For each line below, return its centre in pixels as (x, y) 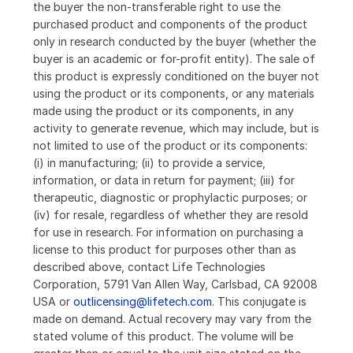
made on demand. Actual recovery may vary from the (172, 319)
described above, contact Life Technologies (149, 267)
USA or (53, 302)
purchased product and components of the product (170, 24)
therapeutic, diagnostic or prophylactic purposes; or (170, 198)
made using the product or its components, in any (163, 111)
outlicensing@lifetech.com (143, 302)
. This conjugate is (259, 302)
